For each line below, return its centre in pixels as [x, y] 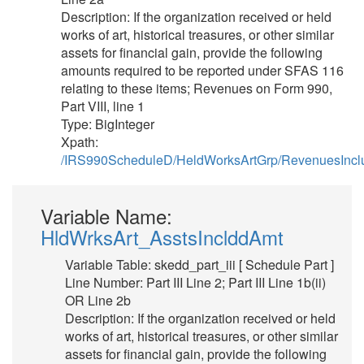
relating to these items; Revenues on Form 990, [197, 88]
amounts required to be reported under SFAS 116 [202, 70]
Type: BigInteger [108, 124]
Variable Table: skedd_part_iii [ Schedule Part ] [199, 264]
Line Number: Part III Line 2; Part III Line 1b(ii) [195, 282]
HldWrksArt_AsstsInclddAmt [162, 237]
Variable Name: [106, 216]
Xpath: [80, 142]
